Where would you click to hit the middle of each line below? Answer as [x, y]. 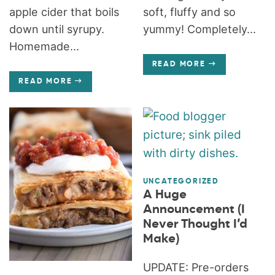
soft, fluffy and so [189, 12]
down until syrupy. [57, 29]
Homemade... [45, 46]
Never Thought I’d [195, 224]
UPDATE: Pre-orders [196, 267]
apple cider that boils [64, 12]
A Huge [165, 195]
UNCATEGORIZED [181, 181]
